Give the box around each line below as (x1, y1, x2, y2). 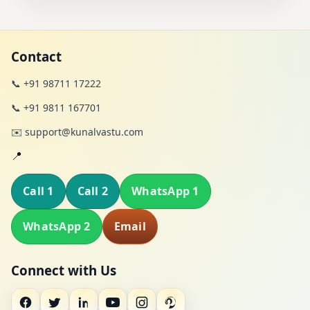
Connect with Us (11, 262, 116, 280)
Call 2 (77, 183, 108, 199)
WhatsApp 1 (131, 183, 199, 199)
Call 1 (23, 183, 54, 199)
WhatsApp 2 (23, 219, 91, 235)
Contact (11, 48, 62, 66)
